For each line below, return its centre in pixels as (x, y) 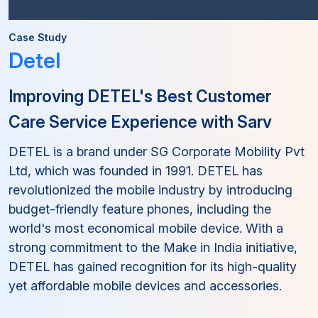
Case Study (38, 37)
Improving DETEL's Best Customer (140, 97)
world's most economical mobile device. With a (146, 228)
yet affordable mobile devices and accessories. (145, 286)
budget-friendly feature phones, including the (140, 209)
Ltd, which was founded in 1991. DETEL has (136, 171)
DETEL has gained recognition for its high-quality (153, 267)
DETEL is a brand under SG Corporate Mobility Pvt (157, 152)
